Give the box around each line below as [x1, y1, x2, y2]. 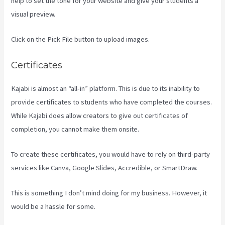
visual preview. [11, 9, 56, 19]
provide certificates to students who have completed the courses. [11, 97, 212, 106]
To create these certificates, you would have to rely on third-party [11, 149, 210, 159]
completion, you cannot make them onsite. [11, 124, 140, 134]
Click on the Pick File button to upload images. [11, 35, 150, 44]
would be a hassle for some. [11, 202, 96, 211]
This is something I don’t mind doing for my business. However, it [11, 188, 207, 198]
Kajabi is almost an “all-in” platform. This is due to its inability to [11, 83, 200, 93]
